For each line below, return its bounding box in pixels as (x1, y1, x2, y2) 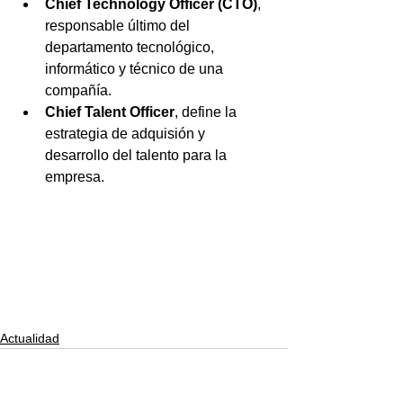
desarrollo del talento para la (45, 147, 230, 163)
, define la (175, 103, 240, 120)
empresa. (45, 168, 104, 184)
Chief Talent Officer (45, 103, 175, 120)
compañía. (45, 82, 112, 98)
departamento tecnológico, (45, 39, 218, 55)
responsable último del (45, 17, 193, 33)
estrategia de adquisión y (45, 125, 209, 141)
